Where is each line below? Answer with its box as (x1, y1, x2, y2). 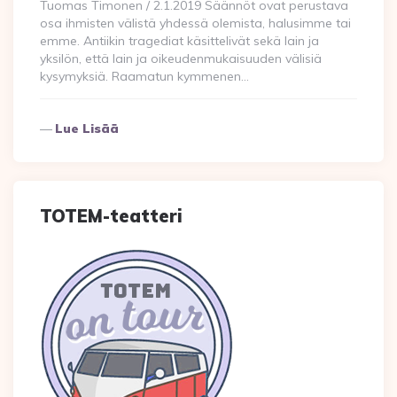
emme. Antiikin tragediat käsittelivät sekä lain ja (40, 33, 319, 49)
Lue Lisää (55, 121, 119, 136)
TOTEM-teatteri (40, 205, 183, 227)
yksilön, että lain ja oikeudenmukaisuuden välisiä (40, 51, 322, 66)
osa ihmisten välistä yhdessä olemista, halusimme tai (40, 15, 351, 31)
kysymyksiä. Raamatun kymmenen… (40, 68, 249, 84)
